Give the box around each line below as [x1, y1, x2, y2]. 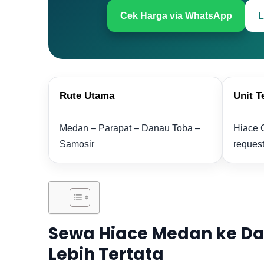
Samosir [60, 139, 94, 149]
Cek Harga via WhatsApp [120, 11, 232, 21]
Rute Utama [60, 90, 114, 101]
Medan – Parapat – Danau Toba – [60, 123, 200, 133]
